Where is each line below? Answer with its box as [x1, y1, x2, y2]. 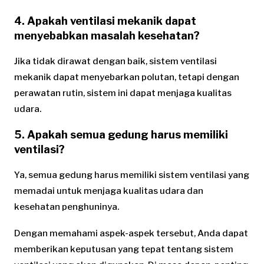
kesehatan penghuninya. [14, 202, 119, 213]
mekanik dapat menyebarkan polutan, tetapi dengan [14, 71, 239, 82]
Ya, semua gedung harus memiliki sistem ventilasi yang [14, 170, 249, 181]
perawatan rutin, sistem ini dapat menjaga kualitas [14, 87, 232, 98]
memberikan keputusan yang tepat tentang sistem [14, 244, 233, 255]
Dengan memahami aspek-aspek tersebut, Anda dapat [14, 228, 248, 239]
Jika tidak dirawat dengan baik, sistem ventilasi [14, 55, 217, 67]
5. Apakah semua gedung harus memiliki [14, 128, 228, 141]
